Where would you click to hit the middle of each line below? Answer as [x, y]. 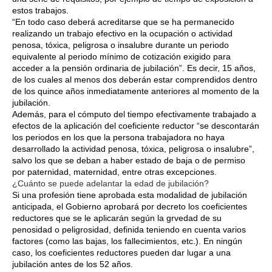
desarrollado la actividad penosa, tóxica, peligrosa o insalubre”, [133, 148]
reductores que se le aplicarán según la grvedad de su [117, 218]
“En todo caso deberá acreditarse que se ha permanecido [123, 22]
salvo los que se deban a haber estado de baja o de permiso [129, 160]
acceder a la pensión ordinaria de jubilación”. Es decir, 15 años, [134, 68]
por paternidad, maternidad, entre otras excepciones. [114, 172]
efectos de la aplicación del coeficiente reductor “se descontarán [136, 125]
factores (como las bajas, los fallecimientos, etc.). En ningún [127, 241]
